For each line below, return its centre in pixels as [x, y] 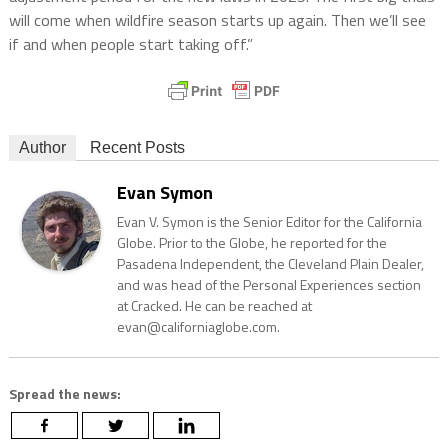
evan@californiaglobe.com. [198, 327]
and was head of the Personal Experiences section [268, 285]
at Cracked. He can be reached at [214, 306]
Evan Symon [164, 193]
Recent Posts [137, 148]
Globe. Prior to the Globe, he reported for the [251, 243]
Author [42, 148]
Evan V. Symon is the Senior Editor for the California [269, 222]
